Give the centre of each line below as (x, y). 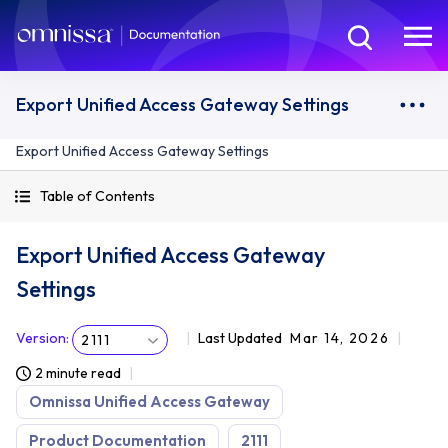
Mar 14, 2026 (340, 338)
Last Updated (240, 338)
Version (41, 338)
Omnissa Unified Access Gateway (149, 401)
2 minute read (78, 373)
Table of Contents (97, 196)
